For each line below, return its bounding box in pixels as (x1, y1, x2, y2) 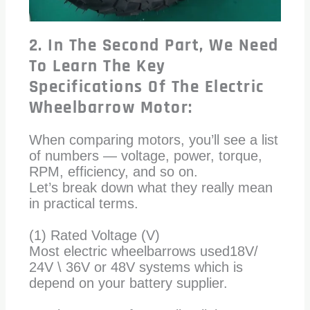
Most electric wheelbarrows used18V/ (28, 243, 258, 259)
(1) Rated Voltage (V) (28, 227, 160, 243)
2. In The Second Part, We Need (28, 34, 279, 57)
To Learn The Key (28, 55, 166, 77)
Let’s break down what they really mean (28, 179, 273, 195)
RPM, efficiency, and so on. (28, 163, 198, 179)
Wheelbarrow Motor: (28, 96, 193, 119)
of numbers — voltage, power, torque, (28, 147, 262, 163)
